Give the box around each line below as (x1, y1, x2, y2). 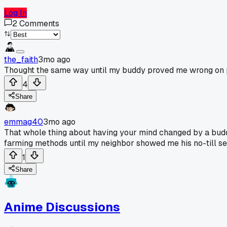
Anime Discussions (4, 199, 120, 215)
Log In (4, 7, 27, 18)
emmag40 (4, 116, 43, 127)
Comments (19, 18, 59, 29)
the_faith (4, 54, 38, 65)
